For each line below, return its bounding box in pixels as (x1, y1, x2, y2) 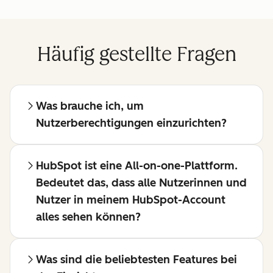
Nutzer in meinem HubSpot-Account (36, 193, 225, 207)
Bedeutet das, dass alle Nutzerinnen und (36, 176, 247, 190)
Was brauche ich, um (36, 99, 144, 113)
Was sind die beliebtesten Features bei (36, 253, 237, 267)
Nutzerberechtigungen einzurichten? (36, 116, 227, 130)
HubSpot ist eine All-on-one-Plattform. (36, 159, 238, 173)
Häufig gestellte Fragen (37, 43, 236, 66)
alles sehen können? (36, 210, 141, 224)
